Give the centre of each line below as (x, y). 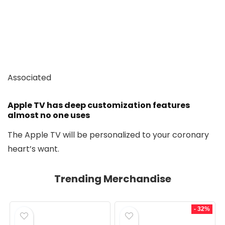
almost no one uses (49, 116)
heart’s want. (33, 149)
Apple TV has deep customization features (99, 105)
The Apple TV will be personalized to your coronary (108, 135)
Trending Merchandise (113, 179)
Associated (29, 78)
